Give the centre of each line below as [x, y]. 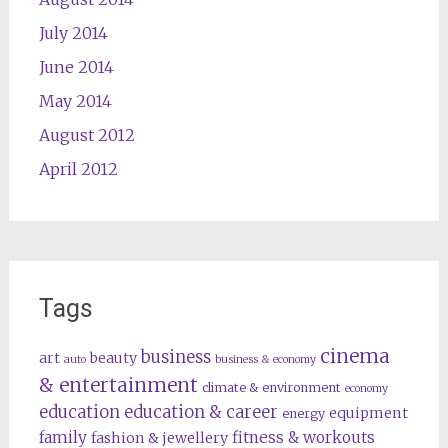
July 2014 [73, 33]
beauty [113, 358]
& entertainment [118, 385]
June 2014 [76, 67]
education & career [200, 412]
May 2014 [75, 101]
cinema [354, 356]
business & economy [265, 359]
